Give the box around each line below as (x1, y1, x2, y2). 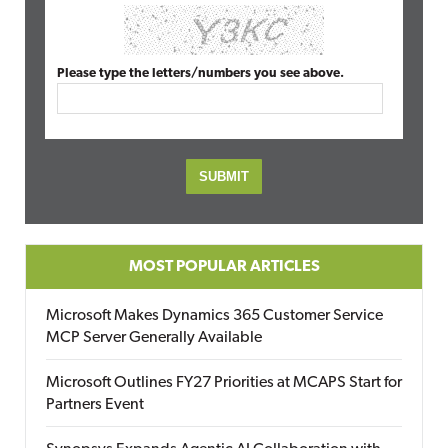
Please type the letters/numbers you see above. (57, 67, 344, 80)
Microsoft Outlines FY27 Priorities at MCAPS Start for (46, 375, 402, 391)
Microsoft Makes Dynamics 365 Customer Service (46, 308, 383, 324)
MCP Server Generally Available (46, 330, 262, 346)
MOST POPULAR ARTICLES (128, 259, 320, 275)
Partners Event (46, 397, 144, 413)
